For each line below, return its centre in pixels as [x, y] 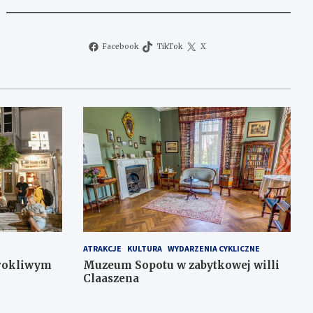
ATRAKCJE [102, 248]
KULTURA [144, 248]
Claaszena [111, 278]
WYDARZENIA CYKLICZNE [213, 248]
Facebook [121, 47]
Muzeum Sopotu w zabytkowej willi [181, 265]
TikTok [169, 47]
